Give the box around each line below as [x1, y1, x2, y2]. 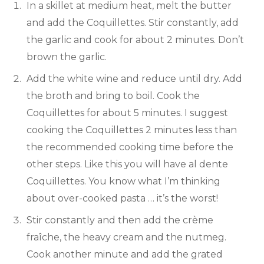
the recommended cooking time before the [27, 141, 233, 153]
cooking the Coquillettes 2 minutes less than [27, 124, 237, 136]
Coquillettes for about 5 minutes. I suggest [27, 107, 228, 119]
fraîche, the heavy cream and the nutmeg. [27, 232, 226, 243]
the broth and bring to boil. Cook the [27, 90, 200, 102]
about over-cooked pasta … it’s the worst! [27, 193, 218, 204]
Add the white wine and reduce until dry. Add [27, 73, 242, 85]
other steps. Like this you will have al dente [27, 159, 228, 170]
